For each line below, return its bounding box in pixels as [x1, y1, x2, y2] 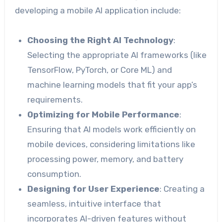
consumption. [27, 169, 82, 179]
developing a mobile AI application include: [14, 5, 181, 15]
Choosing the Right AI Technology [27, 35, 174, 45]
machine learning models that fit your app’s [27, 80, 198, 90]
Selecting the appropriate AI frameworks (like [27, 50, 207, 60]
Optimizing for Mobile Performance [27, 110, 180, 119]
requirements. [27, 95, 83, 105]
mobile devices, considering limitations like [27, 139, 196, 149]
